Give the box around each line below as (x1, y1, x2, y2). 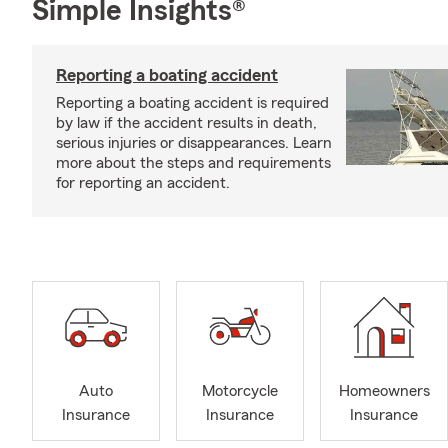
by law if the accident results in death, (56, 115, 317, 131)
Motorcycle (202, 383, 278, 400)
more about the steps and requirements (56, 155, 331, 171)
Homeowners (338, 383, 430, 400)
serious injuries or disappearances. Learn (56, 135, 332, 151)
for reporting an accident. (56, 175, 230, 191)
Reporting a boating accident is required (56, 95, 329, 111)
